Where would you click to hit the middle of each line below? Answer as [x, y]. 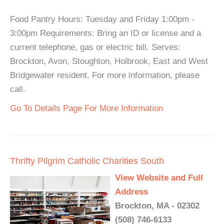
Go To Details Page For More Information [86, 108]
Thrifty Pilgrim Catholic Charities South [87, 161]
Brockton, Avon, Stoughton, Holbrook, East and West [109, 61]
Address [131, 192]
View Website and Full [159, 178]
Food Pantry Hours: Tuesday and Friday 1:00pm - [102, 19]
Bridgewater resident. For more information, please [105, 75]
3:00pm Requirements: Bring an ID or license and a [105, 33]
